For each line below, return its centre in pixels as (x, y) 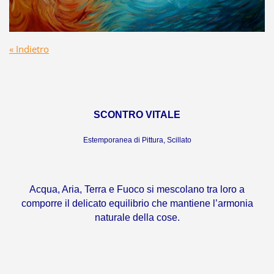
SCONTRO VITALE (137, 114)
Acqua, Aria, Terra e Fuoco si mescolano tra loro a (137, 189)
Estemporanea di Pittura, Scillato (137, 140)
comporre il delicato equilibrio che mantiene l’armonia (137, 203)
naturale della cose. (137, 217)
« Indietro (29, 49)
